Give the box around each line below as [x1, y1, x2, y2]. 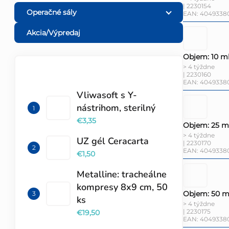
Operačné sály [27, 8, 77, 17]
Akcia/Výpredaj [27, 28, 80, 38]
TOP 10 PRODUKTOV [32, 74, 106, 84]
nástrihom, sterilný [77, 102, 155, 114]
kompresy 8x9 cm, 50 [77, 181, 168, 194]
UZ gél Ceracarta [77, 135, 149, 148]
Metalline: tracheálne [77, 168, 167, 181]
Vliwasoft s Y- [77, 89, 137, 102]
